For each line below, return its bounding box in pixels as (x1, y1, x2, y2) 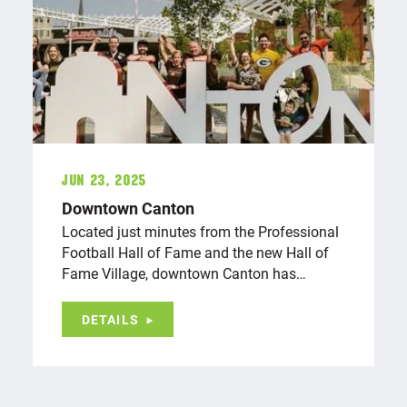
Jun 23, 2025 (62, 172, 146, 191)
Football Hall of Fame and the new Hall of (62, 243, 329, 263)
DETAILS (82, 311, 139, 329)
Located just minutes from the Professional (62, 222, 339, 242)
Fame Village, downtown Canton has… (62, 263, 306, 283)
